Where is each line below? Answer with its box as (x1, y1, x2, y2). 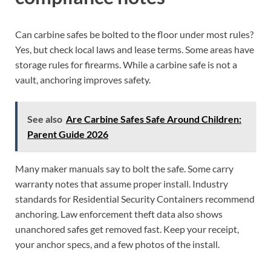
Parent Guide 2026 (27, 128, 108, 140)
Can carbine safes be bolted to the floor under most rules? (15, 28, 253, 40)
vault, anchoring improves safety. (15, 73, 151, 85)
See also (27, 113, 62, 125)
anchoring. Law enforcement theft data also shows (15, 207, 223, 220)
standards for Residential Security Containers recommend (15, 192, 255, 204)
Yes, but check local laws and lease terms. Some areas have (15, 43, 254, 55)
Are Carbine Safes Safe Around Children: (66, 113, 241, 125)
